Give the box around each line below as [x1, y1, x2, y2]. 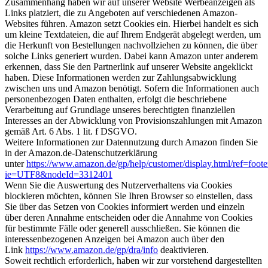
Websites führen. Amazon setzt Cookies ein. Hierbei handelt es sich [5, 18, 258, 29]
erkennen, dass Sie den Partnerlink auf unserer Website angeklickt [5, 61, 252, 72]
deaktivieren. [158, 244, 209, 255]
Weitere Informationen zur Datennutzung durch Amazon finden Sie [5, 136, 258, 147]
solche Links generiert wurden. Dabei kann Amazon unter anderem [5, 50, 258, 61]
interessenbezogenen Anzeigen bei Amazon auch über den [5, 233, 224, 244]
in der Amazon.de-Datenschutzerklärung [5, 147, 157, 158]
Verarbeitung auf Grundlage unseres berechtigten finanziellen [5, 104, 235, 115]
